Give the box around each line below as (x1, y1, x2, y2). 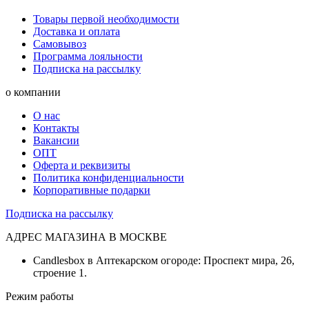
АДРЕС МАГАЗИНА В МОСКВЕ (6, 230, 167, 243)
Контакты (33, 121, 79, 134)
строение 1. (33, 266, 87, 279)
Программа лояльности (33, 50, 143, 62)
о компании (6, 86, 61, 98)
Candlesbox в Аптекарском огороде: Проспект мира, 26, (33, 254, 295, 266)
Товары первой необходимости (33, 12, 179, 25)
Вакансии (33, 134, 79, 146)
